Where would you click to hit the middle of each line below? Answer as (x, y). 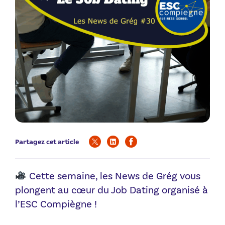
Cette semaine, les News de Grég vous (113, 176)
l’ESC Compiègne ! (56, 204)
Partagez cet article (47, 141)
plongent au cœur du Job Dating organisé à (111, 190)
